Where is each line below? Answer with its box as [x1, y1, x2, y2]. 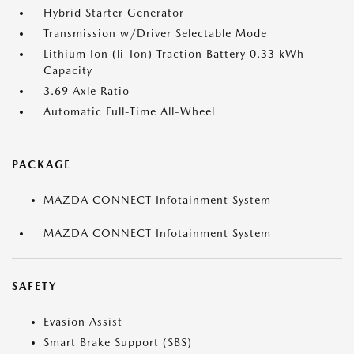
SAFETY [12, 280, 57, 292]
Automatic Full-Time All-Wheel [43, 105, 215, 118]
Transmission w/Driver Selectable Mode [43, 27, 267, 40]
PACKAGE [12, 158, 71, 171]
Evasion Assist [43, 315, 122, 328]
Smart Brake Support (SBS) [43, 336, 192, 348]
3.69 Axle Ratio [43, 85, 130, 97]
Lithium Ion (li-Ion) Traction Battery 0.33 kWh [43, 47, 304, 60]
